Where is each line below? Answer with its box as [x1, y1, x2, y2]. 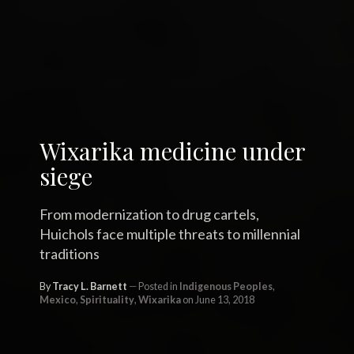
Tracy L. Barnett [52, 281, 127, 292]
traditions [40, 245, 100, 262]
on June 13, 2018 [181, 294, 254, 306]
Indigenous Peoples [179, 281, 273, 292]
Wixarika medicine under [40, 135, 305, 166]
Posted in [137, 281, 179, 292]
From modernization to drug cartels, [40, 205, 259, 223]
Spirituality [80, 294, 134, 306]
